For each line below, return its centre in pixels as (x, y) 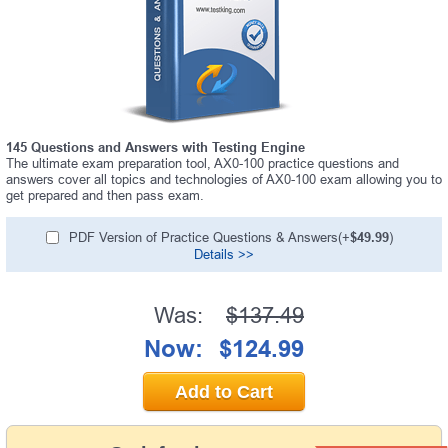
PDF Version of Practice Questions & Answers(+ (209, 237)
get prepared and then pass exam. (105, 195)
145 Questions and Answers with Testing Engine (155, 147)
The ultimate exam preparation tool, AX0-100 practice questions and (202, 163)
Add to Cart (224, 391)
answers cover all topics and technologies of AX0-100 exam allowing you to (224, 179)
